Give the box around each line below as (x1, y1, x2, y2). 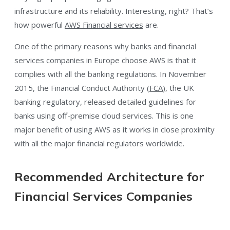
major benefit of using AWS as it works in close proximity (14, 124, 215, 135)
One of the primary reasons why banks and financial (14, 41, 196, 52)
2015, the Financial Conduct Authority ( (14, 83, 149, 93)
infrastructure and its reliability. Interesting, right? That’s (14, 6, 213, 16)
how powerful (14, 20, 65, 30)
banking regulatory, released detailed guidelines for (14, 97, 196, 107)
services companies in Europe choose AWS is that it (14, 55, 196, 66)
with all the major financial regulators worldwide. (14, 138, 184, 149)
